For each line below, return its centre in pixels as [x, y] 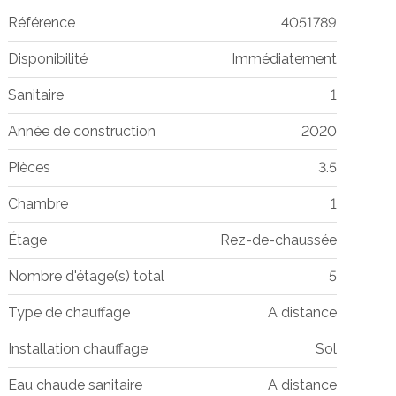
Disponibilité [47, 58]
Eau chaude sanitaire [75, 385]
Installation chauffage [77, 348]
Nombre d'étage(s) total [86, 276]
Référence [41, 22]
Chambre [38, 203]
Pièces [29, 167]
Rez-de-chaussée [278, 240]
